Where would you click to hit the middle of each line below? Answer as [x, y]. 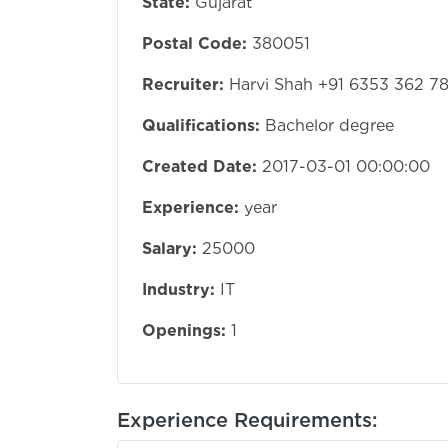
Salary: [169, 248]
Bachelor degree [329, 125]
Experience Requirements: [247, 419]
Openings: [184, 330]
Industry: [178, 289]
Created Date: [199, 166]
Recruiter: [183, 84]
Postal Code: [194, 43]
